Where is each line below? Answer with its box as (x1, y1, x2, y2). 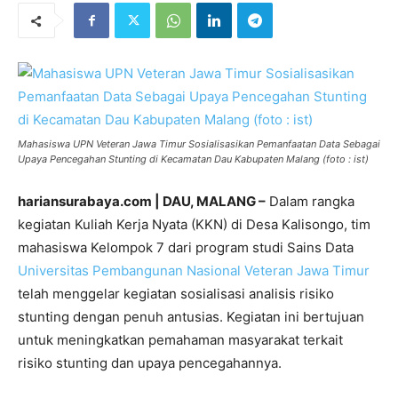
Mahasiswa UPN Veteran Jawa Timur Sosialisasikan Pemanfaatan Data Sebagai (18, 138, 380, 150)
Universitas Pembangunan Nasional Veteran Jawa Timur (18, 262, 370, 279)
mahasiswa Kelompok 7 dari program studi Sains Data (18, 239, 354, 256)
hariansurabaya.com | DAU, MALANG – (18, 193, 266, 210)
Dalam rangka (266, 193, 354, 210)
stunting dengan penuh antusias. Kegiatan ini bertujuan (18, 308, 364, 325)
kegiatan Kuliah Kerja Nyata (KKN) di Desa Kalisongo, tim (18, 216, 370, 233)
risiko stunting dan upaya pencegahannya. (18, 354, 282, 371)
